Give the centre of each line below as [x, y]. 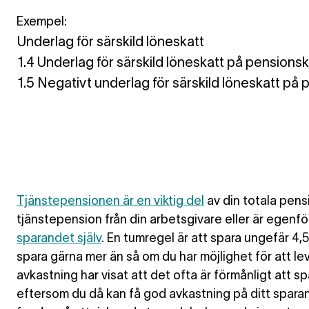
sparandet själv [59, 238]
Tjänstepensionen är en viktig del [110, 201]
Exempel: [42, 21]
